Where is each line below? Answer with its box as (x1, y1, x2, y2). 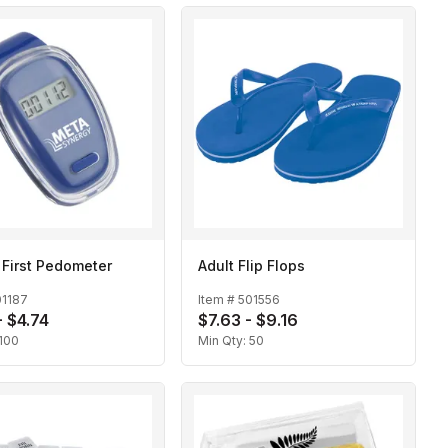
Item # (198, 292, 238, 308)
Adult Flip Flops (198, 257, 305, 274)
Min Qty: (198, 333, 249, 349)
